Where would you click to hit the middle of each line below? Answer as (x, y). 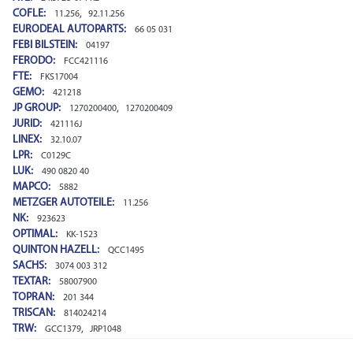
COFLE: (30, 14)
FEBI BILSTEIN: (46, 45)
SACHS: (31, 266)
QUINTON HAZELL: (57, 250)
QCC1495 (126, 251)
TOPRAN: (35, 297)
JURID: (28, 124)
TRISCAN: (35, 313)
